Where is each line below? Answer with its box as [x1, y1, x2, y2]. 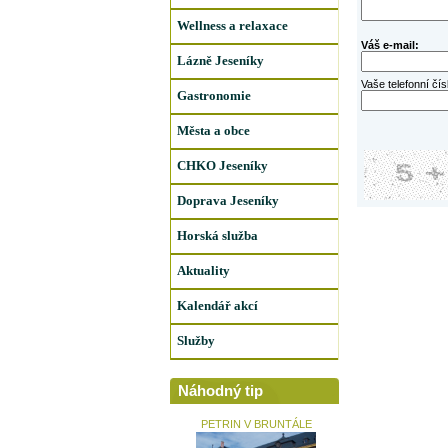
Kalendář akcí [176, 298, 258, 313]
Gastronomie [176, 88, 251, 103]
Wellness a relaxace [176, 18, 288, 33]
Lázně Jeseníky [176, 53, 264, 68]
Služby [176, 333, 215, 348]
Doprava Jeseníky [176, 193, 279, 208]
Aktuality [176, 263, 230, 278]
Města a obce [176, 123, 250, 138]
